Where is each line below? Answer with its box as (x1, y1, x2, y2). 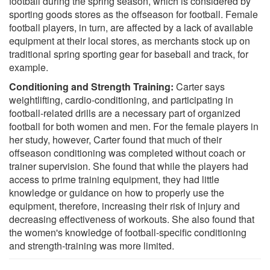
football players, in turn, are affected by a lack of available (9, 20, 253, 34)
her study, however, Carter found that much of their (9, 132, 222, 146)
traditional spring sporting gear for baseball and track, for (9, 46, 248, 61)
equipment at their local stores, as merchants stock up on (9, 33, 250, 48)
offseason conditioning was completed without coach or (9, 145, 245, 160)
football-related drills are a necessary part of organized (9, 105, 240, 120)
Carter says (174, 79, 225, 93)
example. (9, 60, 48, 74)
